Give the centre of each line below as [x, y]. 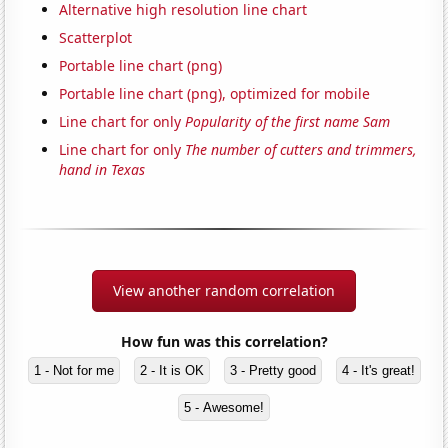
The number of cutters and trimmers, [301, 149]
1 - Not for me [73, 370]
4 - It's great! [378, 370]
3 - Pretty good [272, 370]
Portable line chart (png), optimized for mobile [215, 93]
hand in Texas [102, 169]
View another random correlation [224, 290]
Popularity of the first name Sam [288, 121]
